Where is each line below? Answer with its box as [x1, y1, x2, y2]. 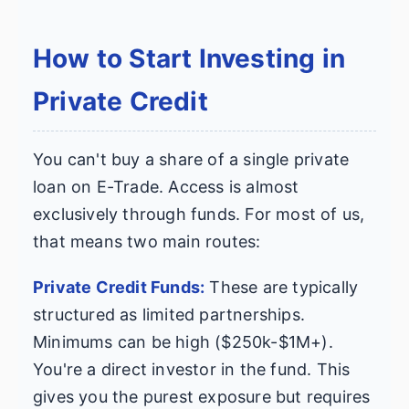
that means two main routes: [33, 232, 261, 252]
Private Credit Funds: [33, 278, 205, 298]
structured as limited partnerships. [33, 305, 305, 325]
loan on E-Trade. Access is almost [33, 177, 299, 197]
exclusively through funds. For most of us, [33, 204, 365, 225]
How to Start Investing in [33, 43, 346, 75]
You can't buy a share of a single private [33, 150, 350, 170]
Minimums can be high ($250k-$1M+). [33, 332, 333, 352]
